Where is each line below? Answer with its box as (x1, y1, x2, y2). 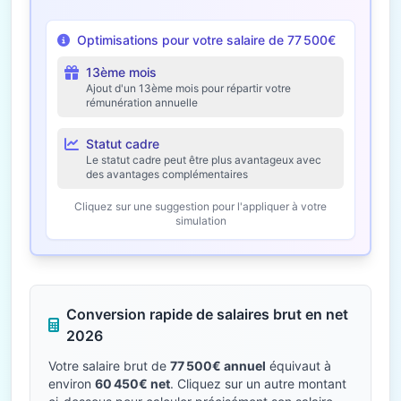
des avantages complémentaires (86, 167, 248, 181)
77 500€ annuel (170, 358, 266, 373)
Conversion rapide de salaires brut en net (66, 305, 348, 323)
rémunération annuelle (86, 96, 198, 109)
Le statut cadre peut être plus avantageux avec (86, 153, 321, 166)
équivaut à (266, 358, 331, 373)
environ (48, 376, 95, 391)
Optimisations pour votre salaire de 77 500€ (77, 32, 336, 47)
